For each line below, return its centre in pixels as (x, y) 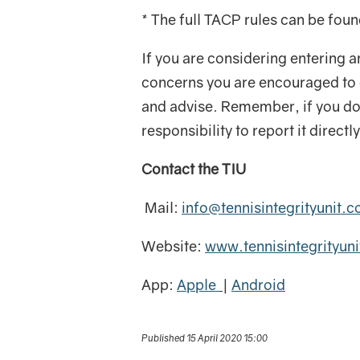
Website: (173, 246)
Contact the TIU (194, 169)
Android (258, 284)
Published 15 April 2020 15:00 (205, 338)
